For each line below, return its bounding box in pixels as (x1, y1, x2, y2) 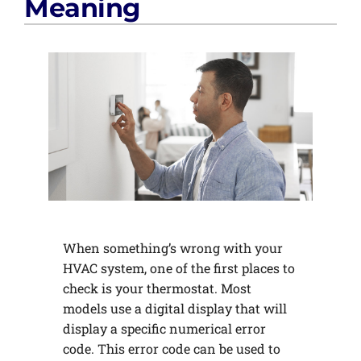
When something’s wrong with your (62, 239, 283, 256)
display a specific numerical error (62, 319, 266, 337)
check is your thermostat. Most (62, 279, 251, 297)
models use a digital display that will (62, 299, 287, 317)
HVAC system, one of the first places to (62, 259, 295, 276)
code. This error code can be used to (62, 339, 280, 357)
